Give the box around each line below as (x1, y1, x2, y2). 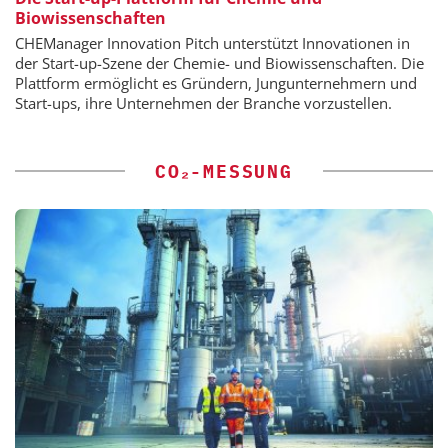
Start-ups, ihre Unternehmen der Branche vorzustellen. (15, 93, 392, 114)
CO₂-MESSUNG (155, 160, 293, 184)
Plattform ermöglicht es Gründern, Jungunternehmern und (15, 73, 417, 94)
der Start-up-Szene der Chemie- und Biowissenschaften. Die (15, 53, 424, 74)
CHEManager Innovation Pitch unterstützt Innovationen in (15, 33, 410, 54)
